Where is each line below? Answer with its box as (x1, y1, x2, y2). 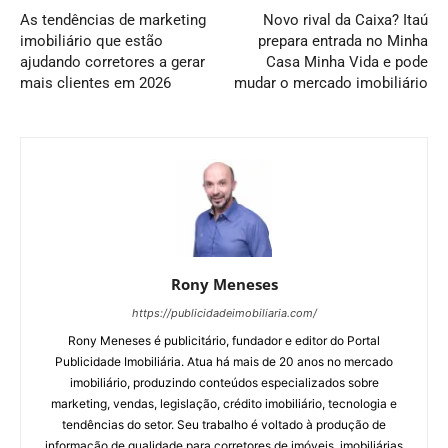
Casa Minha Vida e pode (266, 53, 428, 72)
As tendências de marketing (20, 11, 206, 30)
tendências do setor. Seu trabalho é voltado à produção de (62, 417, 386, 433)
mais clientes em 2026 (20, 74, 171, 93)
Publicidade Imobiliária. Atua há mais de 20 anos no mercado (55, 354, 393, 370)
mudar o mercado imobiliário (234, 74, 428, 93)
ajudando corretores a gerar (20, 53, 205, 72)
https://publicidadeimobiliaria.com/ (131, 306, 317, 321)
